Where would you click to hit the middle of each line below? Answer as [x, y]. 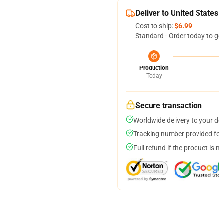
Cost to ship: [155, 26]
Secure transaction [169, 105]
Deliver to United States [177, 13]
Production [154, 68]
